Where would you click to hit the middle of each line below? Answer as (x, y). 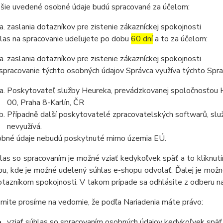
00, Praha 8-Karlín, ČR (45, 103)
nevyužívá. (24, 126)
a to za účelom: (180, 39)
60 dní (142, 39)
